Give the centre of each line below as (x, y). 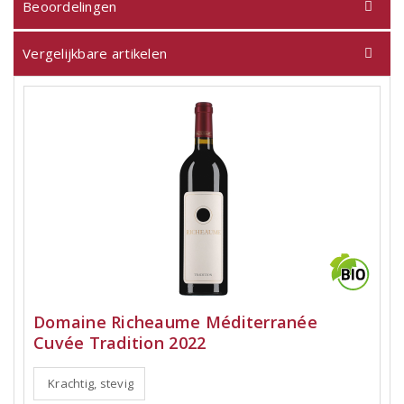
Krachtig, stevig (91, 383)
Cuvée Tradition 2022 (120, 343)
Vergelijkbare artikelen (95, 53)
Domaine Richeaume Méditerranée (175, 322)
